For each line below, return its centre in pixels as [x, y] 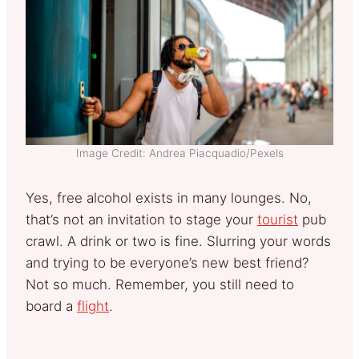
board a [51, 307]
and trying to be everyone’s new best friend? [167, 263]
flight [93, 307]
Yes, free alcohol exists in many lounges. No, [169, 198]
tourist [278, 220]
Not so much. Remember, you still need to [160, 285]
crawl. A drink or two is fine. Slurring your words [178, 242]
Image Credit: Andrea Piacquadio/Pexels [179, 153]
